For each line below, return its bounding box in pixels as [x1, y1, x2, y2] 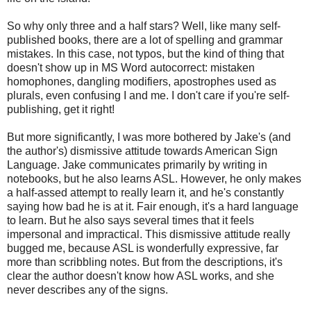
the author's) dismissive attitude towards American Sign [7, 145, 278, 158]
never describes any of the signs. [7, 284, 168, 296]
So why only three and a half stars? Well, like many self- [7, 20, 280, 33]
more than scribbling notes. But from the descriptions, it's [7, 256, 283, 269]
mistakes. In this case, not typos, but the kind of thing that [7, 48, 284, 60]
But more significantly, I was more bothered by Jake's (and [7, 131, 291, 144]
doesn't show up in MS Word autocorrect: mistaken [7, 62, 255, 74]
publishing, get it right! [7, 103, 115, 116]
